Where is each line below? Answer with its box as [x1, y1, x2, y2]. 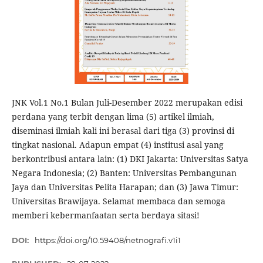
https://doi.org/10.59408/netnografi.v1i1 [35, 235, 181, 245]
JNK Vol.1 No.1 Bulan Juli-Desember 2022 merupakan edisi [11, 97, 242, 108]
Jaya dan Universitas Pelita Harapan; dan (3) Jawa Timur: [11, 181, 238, 193]
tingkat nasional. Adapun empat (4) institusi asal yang [11, 139, 224, 150]
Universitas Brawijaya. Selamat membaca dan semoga [11, 195, 225, 207]
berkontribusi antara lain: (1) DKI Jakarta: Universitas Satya [11, 153, 248, 164]
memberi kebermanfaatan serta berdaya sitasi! [11, 210, 200, 221]
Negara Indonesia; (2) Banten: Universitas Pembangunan [11, 167, 237, 178]
